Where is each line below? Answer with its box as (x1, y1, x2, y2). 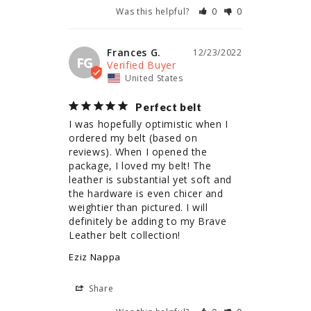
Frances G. (107, 46, 162, 60)
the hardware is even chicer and (69, 187, 224, 201)
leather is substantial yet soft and (69, 173, 232, 187)
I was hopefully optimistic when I (69, 117, 228, 131)
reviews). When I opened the (69, 145, 208, 159)
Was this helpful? (116, 6, 192, 18)
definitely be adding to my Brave (69, 215, 227, 228)
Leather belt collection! (69, 228, 180, 242)
